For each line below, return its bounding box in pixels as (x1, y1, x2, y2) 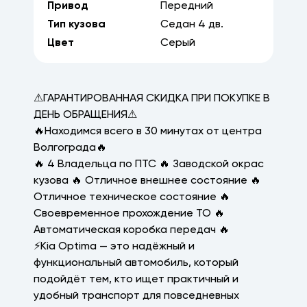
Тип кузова (47, 19, 106, 30)
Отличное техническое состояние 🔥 (34, 192, 230, 203)
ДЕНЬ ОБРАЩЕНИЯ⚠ (34, 110, 137, 121)
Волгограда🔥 (34, 143, 107, 153)
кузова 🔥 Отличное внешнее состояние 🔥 (34, 175, 261, 186)
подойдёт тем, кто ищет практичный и (34, 274, 238, 285)
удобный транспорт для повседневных (34, 291, 239, 302)
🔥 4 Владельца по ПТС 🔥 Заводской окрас (34, 159, 264, 170)
